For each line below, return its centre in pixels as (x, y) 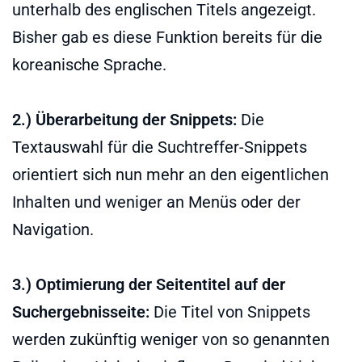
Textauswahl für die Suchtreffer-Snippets (160, 147)
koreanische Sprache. (89, 64)
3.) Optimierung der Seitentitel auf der (149, 284)
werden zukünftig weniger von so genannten (171, 339)
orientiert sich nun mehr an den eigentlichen (170, 174)
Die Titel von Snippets (230, 311)
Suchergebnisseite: (81, 311)
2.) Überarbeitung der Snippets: (124, 119)
